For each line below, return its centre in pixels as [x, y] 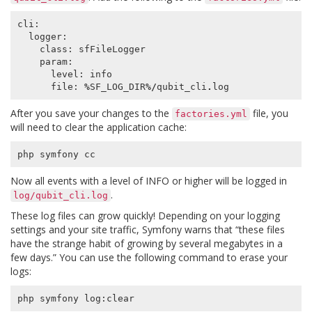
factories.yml [211, 114]
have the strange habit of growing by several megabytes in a [147, 244]
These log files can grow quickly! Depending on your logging [145, 216]
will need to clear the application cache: [99, 127]
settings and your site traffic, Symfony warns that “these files [148, 230]
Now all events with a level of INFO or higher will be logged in [149, 181]
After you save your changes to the [91, 114]
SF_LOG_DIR [117, 86]
